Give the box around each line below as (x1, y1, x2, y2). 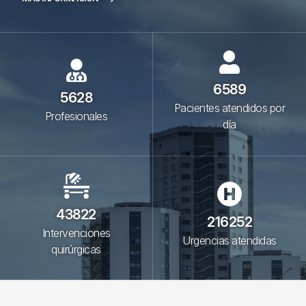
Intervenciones (42, 225, 111, 240)
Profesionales (44, 109, 108, 123)
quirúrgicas (51, 242, 101, 256)
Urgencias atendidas (182, 233, 277, 247)
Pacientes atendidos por (173, 100, 286, 115)
